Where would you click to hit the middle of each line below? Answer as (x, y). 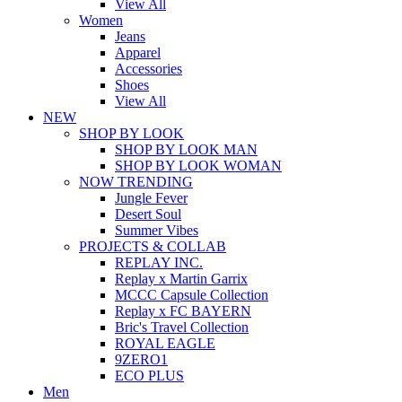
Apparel (138, 52)
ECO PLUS (149, 376)
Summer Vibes (157, 230)
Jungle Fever (151, 198)
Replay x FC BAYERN (183, 311)
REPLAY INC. (159, 262)
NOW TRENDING (136, 182)
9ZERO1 (141, 359)
